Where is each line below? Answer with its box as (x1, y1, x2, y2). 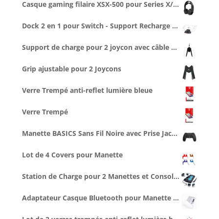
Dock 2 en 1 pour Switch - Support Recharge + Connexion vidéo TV (22, 21, 172, 30)
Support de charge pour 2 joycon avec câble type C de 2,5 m (22, 42, 171, 52)
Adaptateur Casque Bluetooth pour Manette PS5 (22, 193, 173, 202)
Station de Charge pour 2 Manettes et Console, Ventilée (22, 171, 174, 181)
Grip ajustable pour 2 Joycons (22, 64, 121, 73)
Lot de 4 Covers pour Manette (22, 150, 123, 159)
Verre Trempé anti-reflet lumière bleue (22, 85, 153, 95)
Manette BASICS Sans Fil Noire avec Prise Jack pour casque (22, 128, 172, 138)
